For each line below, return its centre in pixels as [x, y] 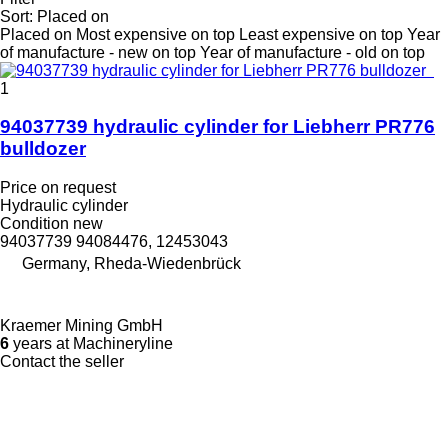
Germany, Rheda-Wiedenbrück [131, 264]
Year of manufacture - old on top [312, 52]
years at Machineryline [91, 344]
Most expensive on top [155, 34]
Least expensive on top [321, 34]
